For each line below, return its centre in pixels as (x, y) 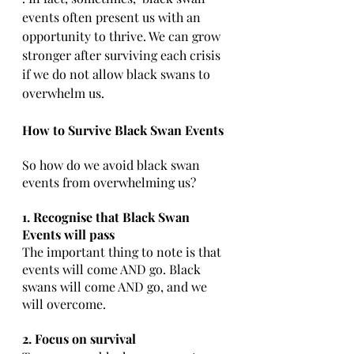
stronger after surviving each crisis (123, 55)
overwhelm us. (63, 93)
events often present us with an (113, 17)
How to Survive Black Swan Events (123, 130)
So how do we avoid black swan (113, 165)
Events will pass (70, 234)
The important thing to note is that (123, 252)
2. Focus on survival (81, 339)
